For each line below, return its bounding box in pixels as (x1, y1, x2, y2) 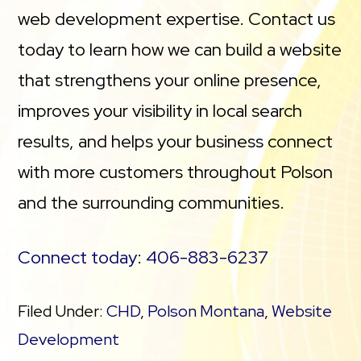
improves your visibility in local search (18, 98, 303, 122)
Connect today (18, 245, 138, 269)
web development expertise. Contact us (18, 6, 336, 31)
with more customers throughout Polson (18, 160, 334, 184)
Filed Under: (18, 300, 107, 322)
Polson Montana (147, 300, 265, 322)
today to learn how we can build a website (18, 37, 342, 61)
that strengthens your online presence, (18, 68, 322, 92)
